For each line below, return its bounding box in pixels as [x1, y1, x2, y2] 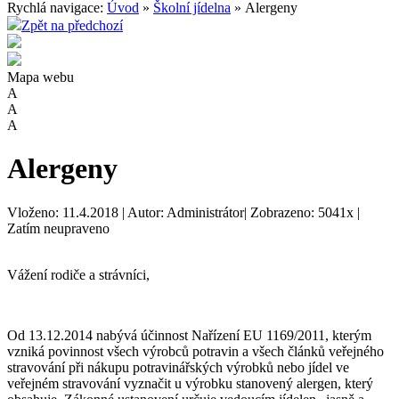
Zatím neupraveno [7, 220, 110, 236]
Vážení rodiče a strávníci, [7, 266, 150, 282]
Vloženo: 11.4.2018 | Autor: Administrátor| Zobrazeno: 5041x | [7, 204, 360, 220]
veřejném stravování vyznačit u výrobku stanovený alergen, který [7, 375, 373, 391]
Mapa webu [7, 69, 74, 85]
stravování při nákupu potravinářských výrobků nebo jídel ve [7, 359, 349, 375]
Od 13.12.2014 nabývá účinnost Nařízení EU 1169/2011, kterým [7, 327, 371, 343]
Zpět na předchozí [21, 18, 123, 33]
